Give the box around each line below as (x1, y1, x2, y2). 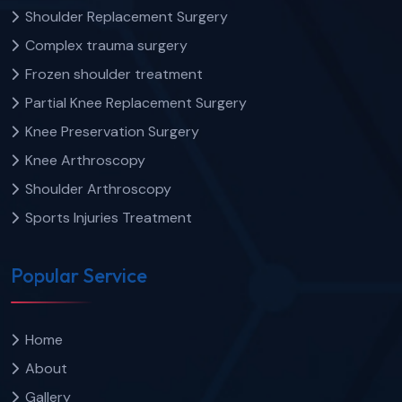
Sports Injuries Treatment (25, 208, 192, 228)
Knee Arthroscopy (25, 151, 145, 170)
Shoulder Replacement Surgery (25, 7, 228, 27)
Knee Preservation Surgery (25, 122, 199, 142)
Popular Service (11, 262, 147, 288)
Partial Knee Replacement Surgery (25, 93, 247, 113)
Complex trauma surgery (25, 36, 188, 56)
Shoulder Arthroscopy (25, 179, 171, 199)
